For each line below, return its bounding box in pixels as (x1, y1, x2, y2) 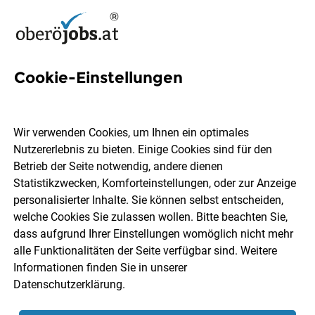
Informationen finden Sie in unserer (13, 261, 188, 275)
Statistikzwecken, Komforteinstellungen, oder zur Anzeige (13, 176, 297, 191)
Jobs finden (124, 238, 191, 251)
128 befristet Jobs (14, 86, 185, 110)
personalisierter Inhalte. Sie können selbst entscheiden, (13, 193, 284, 207)
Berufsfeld (191, 191, 243, 205)
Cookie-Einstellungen (14, 68, 183, 87)
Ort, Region (42, 191, 96, 205)
